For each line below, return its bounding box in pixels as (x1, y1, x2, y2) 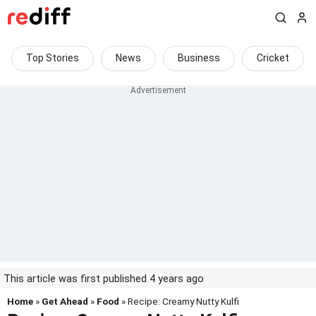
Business (178, 52, 220, 63)
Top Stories (26, 52, 79, 63)
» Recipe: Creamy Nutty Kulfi (119, 296, 239, 307)
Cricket (257, 52, 289, 63)
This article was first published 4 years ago (4, 273, 204, 285)
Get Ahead (42, 296, 88, 307)
